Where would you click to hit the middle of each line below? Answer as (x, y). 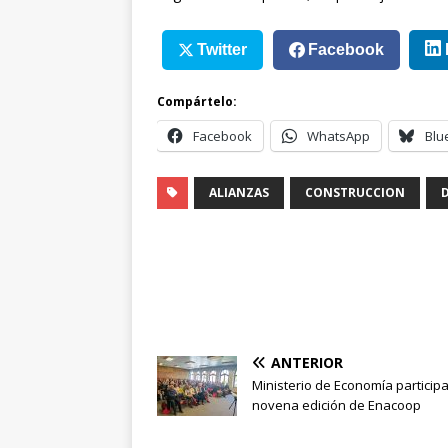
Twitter (221, 49)
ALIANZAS (239, 193)
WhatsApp (338, 136)
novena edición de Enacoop (336, 405)
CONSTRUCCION (355, 193)
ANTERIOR (307, 363)
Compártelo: (197, 102)
